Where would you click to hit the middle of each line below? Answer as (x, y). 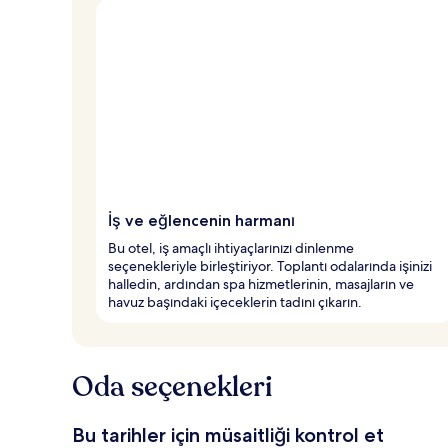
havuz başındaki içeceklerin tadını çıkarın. (235, 301)
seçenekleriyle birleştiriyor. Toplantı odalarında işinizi (270, 265)
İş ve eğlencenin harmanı (201, 220)
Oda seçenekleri (172, 386)
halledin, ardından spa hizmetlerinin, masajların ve (261, 283)
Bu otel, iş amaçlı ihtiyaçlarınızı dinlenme (231, 247)
